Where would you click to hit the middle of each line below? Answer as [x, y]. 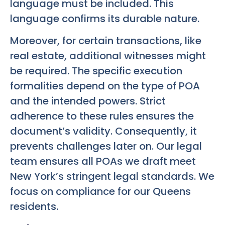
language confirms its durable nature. [105, 18]
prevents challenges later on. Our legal [106, 146]
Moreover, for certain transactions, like [106, 41]
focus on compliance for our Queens [100, 192]
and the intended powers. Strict [88, 101]
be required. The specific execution [96, 71]
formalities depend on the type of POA [105, 86]
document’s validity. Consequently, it [103, 131]
